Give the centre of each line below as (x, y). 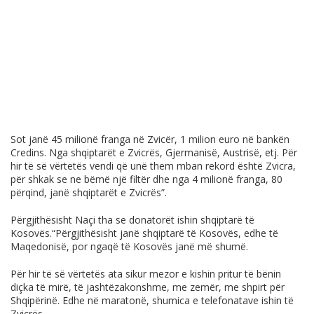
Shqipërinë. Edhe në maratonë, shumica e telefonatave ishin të (152, 301)
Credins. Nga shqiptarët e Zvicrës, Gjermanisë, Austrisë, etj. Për (154, 153)
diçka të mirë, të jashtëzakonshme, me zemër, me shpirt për (148, 287)
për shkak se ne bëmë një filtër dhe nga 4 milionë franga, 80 (146, 179)
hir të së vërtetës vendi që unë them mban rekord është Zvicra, (153, 166)
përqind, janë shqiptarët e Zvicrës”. (89, 193)
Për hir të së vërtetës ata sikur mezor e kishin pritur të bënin (146, 274)
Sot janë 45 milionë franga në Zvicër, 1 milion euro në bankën (150, 139)
